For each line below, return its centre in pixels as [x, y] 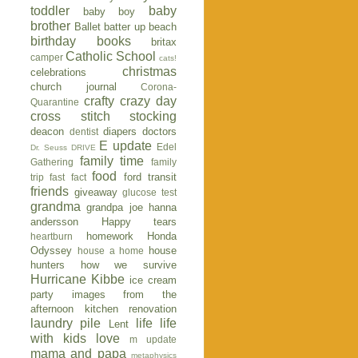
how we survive [129, 265]
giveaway [95, 193]
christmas [149, 72]
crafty [99, 101]
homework [109, 237]
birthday [53, 42]
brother [50, 26]
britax [164, 42]
